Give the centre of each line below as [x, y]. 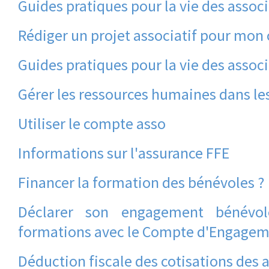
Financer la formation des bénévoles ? [141, 182]
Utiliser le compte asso [92, 123]
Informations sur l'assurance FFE [124, 153]
